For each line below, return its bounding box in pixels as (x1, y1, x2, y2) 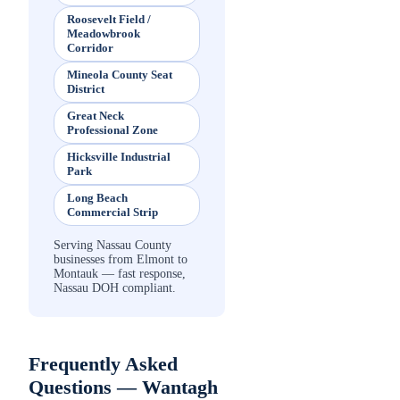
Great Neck (67, 109, 124, 123)
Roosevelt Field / (67, 12, 151, 27)
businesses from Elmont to (54, 253, 187, 267)
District (67, 82, 104, 96)
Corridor (67, 41, 113, 55)
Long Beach (67, 191, 128, 205)
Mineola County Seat (67, 68, 172, 82)
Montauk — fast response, (54, 267, 186, 281)
